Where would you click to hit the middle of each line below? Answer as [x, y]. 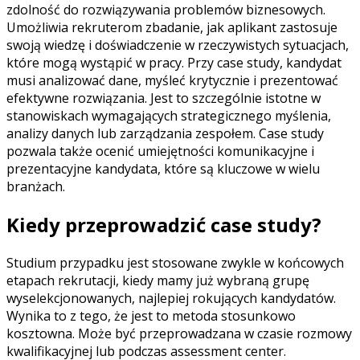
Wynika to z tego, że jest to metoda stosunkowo [151, 316]
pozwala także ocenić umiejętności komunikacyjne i [160, 151]
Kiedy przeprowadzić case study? [164, 225]
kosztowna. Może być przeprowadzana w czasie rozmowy [179, 334]
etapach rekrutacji [61, 281]
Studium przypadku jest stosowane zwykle [135, 263]
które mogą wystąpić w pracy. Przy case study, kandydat [174, 63]
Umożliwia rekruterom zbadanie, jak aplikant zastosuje [172, 28]
